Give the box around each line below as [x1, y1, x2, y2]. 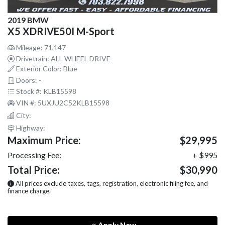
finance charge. [8, 187, 51, 195]
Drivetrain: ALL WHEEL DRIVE [15, 54, 110, 63]
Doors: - [15, 76, 41, 85]
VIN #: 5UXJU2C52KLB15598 [15, 98, 109, 107]
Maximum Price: [8, 134, 81, 147]
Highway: [15, 124, 45, 133]
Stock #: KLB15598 [15, 87, 76, 96]
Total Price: [8, 164, 60, 176]
